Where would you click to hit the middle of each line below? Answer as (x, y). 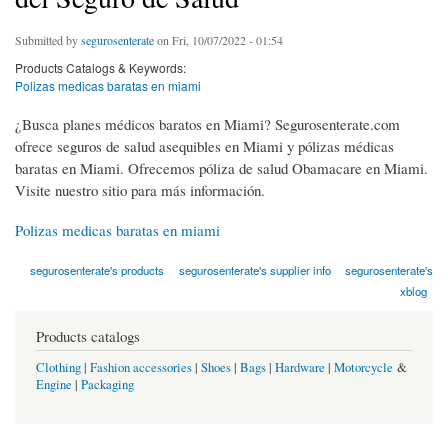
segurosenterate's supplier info (254, 270)
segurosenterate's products (97, 270)
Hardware (300, 367)
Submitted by (48, 40)
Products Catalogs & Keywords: (100, 68)
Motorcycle (363, 367)
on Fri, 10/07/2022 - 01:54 (218, 40)
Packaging (107, 384)
